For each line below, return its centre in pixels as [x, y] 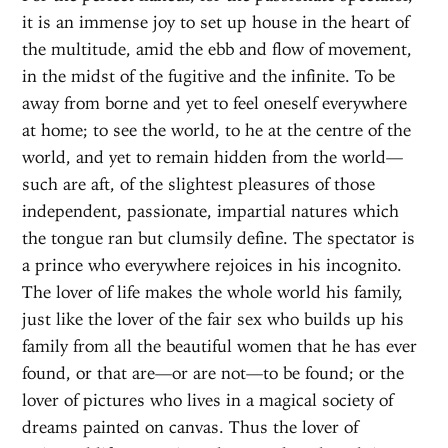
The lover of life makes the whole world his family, [213, 291]
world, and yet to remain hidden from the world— [213, 156]
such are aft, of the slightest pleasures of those [199, 183]
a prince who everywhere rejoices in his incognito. [212, 264]
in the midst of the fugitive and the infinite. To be [209, 75]
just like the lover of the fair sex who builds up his [213, 318]
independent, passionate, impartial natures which [211, 210]
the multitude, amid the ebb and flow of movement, [217, 48]
